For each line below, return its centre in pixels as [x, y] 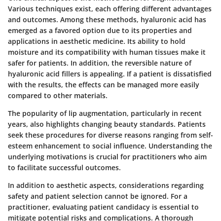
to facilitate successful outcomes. [64, 167]
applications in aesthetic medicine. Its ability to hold [97, 41]
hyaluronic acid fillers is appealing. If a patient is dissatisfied [110, 74]
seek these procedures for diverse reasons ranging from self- [110, 135]
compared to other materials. [58, 95]
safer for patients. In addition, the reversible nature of [100, 63]
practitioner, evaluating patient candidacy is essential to [103, 207]
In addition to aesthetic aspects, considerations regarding [106, 185]
